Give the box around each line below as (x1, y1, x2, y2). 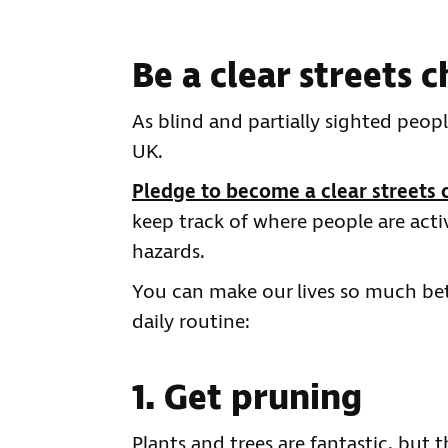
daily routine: (132, 308, 250, 336)
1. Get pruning (132, 374, 362, 423)
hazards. (132, 238, 205, 266)
